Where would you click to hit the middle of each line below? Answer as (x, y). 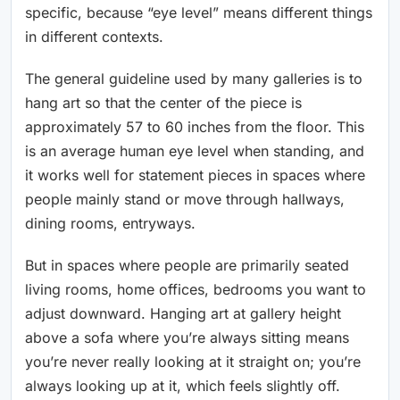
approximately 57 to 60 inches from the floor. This (195, 126)
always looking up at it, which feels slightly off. (183, 385)
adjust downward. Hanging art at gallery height (183, 313)
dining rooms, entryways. (110, 223)
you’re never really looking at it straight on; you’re (193, 361)
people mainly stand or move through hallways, (185, 199)
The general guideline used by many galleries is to (194, 78)
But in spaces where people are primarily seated (187, 265)
